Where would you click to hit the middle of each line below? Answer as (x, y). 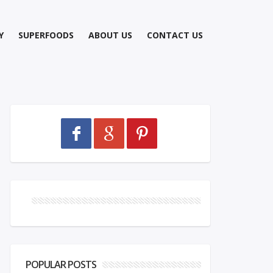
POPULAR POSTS (61, 264)
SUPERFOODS (46, 35)
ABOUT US (110, 35)
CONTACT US (175, 35)
